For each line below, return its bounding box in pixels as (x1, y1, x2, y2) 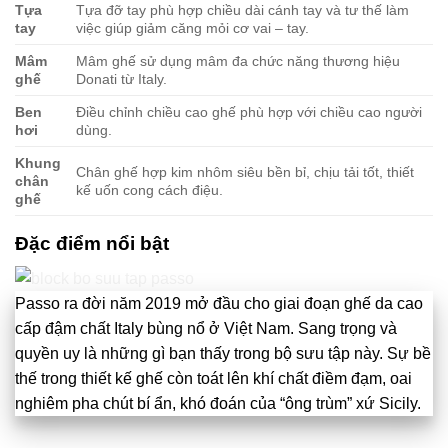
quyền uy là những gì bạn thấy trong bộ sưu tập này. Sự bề (15, 345, 431, 363)
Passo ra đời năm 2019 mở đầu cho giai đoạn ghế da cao (15, 295, 423, 313)
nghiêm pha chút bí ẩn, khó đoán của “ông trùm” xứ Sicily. (15, 395, 421, 413)
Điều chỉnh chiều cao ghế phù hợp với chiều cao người (76, 103, 423, 120)
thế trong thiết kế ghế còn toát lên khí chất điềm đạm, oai (15, 370, 412, 388)
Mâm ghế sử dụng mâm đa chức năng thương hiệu (76, 52, 401, 69)
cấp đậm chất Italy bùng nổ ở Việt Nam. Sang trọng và (15, 320, 397, 338)
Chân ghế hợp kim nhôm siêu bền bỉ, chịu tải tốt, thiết (76, 163, 415, 180)
